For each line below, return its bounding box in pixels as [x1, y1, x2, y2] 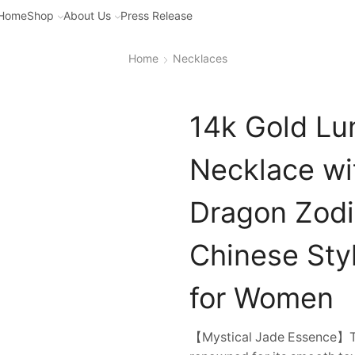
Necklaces [172, 51, 227, 65]
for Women [189, 280, 334, 315]
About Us [63, 9, 112, 22]
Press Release [120, 9, 193, 22]
